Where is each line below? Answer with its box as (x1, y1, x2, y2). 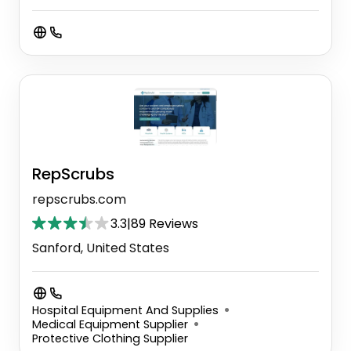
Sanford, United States (32, 239, 169, 258)
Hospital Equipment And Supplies (32, 302, 219, 319)
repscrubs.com (32, 190, 126, 209)
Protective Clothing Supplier (32, 331, 188, 347)
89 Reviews (131, 215, 198, 233)
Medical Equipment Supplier (32, 317, 188, 333)
